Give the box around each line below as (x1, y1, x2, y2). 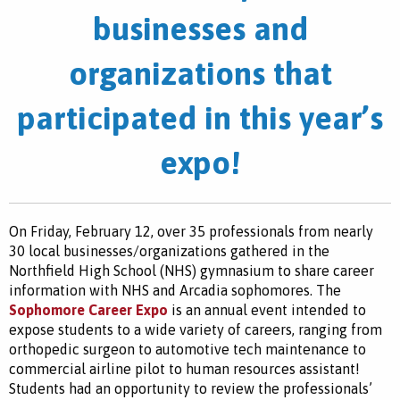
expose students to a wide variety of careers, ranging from (9, 321, 382, 337)
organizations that (68, 54, 332, 92)
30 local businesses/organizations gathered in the (9, 243, 329, 259)
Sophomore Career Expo (9, 302, 168, 318)
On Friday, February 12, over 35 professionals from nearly (9, 223, 373, 239)
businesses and (92, 10, 308, 47)
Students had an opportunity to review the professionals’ (9, 380, 372, 396)
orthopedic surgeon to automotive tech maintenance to (9, 341, 366, 357)
